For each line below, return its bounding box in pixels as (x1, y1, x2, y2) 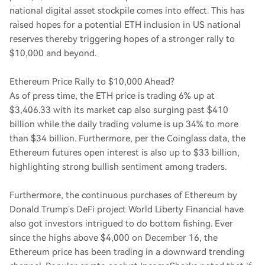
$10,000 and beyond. (9, 48, 96, 59)
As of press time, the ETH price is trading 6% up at (9, 91, 215, 101)
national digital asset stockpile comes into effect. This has (9, 5, 244, 16)
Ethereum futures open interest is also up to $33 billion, (9, 147, 240, 158)
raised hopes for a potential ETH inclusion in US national (9, 20, 241, 30)
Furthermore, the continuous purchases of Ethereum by (9, 190, 237, 201)
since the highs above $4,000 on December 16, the (9, 232, 218, 243)
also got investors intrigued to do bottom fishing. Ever (9, 218, 233, 229)
